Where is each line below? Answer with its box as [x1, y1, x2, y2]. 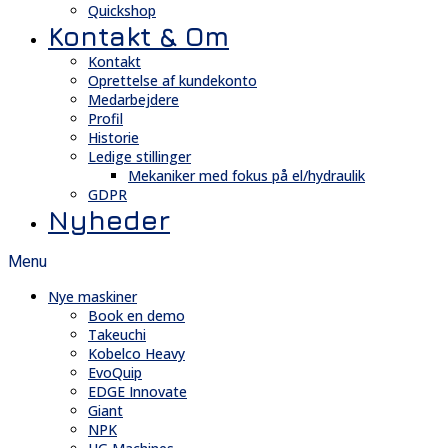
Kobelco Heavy [88, 344, 185, 364]
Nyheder [48, 204, 170, 237]
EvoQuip [88, 363, 142, 383]
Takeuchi [88, 325, 146, 345]
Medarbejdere [88, 90, 179, 110]
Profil [88, 109, 123, 129]
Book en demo [88, 306, 185, 326]
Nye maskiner [48, 287, 137, 307]
